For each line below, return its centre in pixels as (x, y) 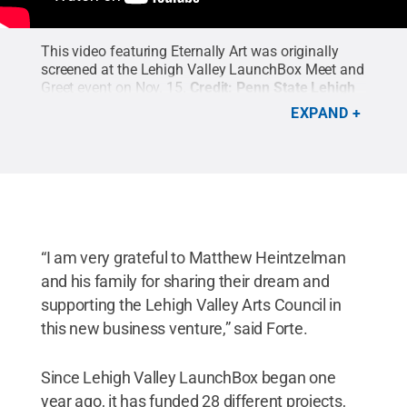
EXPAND (320, 113)
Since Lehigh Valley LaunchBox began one (188, 377)
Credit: (213, 87)
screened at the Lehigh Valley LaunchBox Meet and (202, 69)
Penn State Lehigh (296, 87)
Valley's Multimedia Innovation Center (162, 105)
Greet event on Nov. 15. (113, 87)
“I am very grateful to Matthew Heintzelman (193, 257)
